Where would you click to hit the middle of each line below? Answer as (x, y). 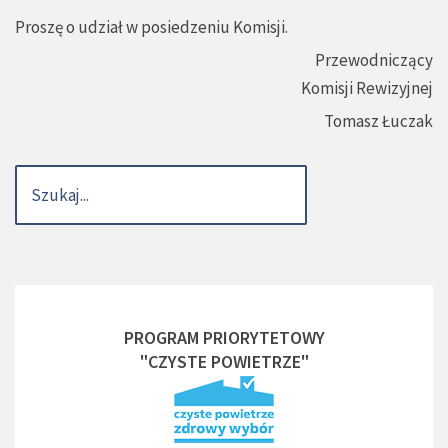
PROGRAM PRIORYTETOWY (224, 338)
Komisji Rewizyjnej (367, 88)
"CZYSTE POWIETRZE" (224, 362)
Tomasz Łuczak (378, 121)
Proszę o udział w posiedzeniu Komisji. (151, 27)
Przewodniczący (374, 60)
